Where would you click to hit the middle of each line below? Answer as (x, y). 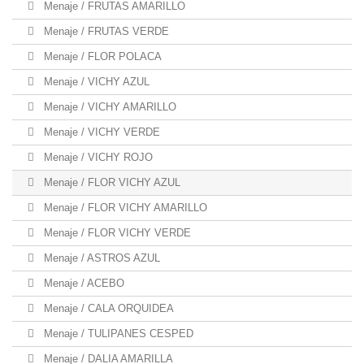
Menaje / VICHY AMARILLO (108, 107)
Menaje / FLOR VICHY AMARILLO (124, 208)
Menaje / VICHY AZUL (95, 82)
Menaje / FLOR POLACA (101, 56)
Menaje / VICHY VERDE (100, 132)
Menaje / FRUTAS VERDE (105, 31)
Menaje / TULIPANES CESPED (117, 334)
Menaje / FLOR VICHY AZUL (110, 182)
